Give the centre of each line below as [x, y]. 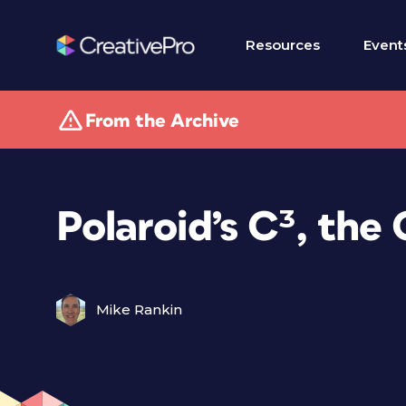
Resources [283, 45]
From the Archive [162, 121]
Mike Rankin [139, 309]
